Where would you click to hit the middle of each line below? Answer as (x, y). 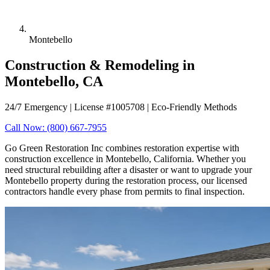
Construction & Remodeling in (100, 65)
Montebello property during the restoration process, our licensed (126, 180)
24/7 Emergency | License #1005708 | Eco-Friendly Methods (121, 107)
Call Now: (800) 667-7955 (56, 127)
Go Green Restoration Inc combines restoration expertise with (122, 148)
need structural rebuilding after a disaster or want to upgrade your (128, 169)
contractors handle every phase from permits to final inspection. (125, 191)
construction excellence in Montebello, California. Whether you (125, 159)
